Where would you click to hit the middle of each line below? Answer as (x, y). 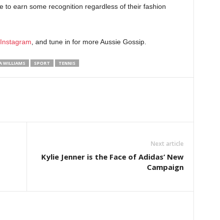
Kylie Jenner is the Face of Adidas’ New (112, 157)
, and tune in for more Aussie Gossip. (89, 42)
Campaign (165, 167)
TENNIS (67, 63)
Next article (167, 144)
